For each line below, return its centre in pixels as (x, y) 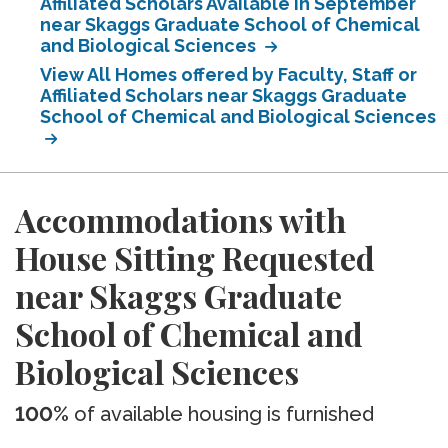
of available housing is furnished (221, 414)
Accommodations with (180, 219)
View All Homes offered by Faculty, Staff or (228, 74)
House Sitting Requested (195, 257)
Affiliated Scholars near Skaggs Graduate (223, 95)
